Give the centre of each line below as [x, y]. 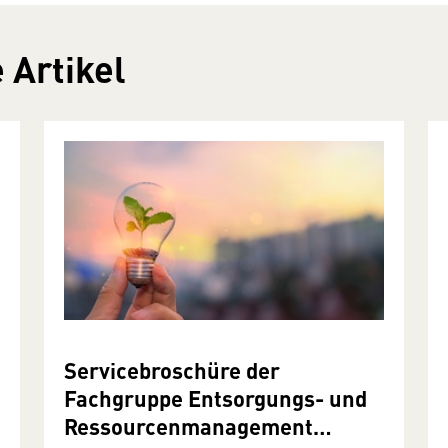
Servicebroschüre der [172, 370]
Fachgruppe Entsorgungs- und [215, 398]
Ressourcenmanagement [188, 426]
